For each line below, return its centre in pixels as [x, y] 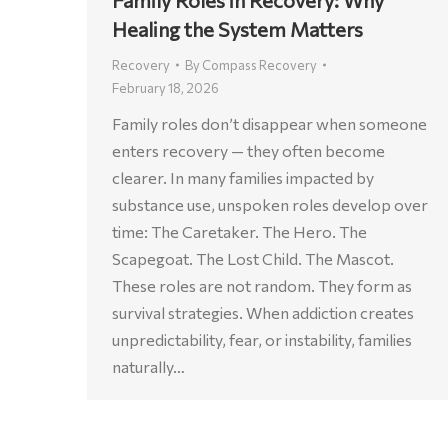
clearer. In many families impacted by [243, 177]
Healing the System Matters [237, 28]
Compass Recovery [259, 64]
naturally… [148, 366]
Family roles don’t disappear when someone [269, 123]
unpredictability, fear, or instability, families [262, 339]
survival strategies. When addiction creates [263, 312]
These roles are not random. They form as [262, 285]
